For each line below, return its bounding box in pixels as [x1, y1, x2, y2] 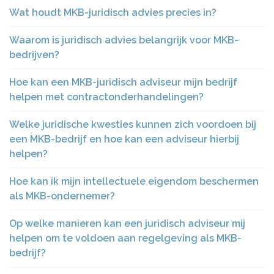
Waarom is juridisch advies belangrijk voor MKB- [9, 34, 239, 46]
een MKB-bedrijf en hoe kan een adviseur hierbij [9, 133, 239, 145]
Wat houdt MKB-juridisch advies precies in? [9, 7, 217, 18]
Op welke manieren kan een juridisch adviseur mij [9, 218, 245, 229]
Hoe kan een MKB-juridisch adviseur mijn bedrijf [9, 76, 237, 88]
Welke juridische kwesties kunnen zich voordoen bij [9, 119, 256, 130]
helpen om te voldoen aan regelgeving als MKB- [9, 232, 242, 244]
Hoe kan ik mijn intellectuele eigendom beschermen [9, 176, 259, 187]
